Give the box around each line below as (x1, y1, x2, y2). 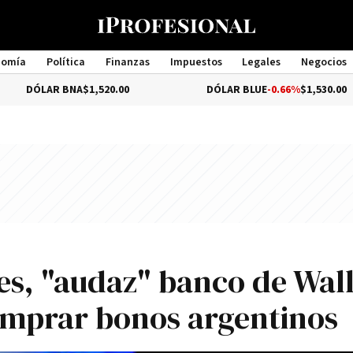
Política (46, 55, 85, 69)
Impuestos (169, 55, 222, 69)
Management (143, 69, 210, 84)
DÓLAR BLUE (159, 83, 221, 97)
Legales (242, 55, 281, 69)
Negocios (301, 55, 347, 69)
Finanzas (105, 55, 150, 69)
